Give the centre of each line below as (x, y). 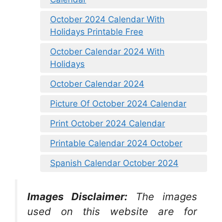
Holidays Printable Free (97, 32)
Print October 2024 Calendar (108, 124)
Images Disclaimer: (77, 197)
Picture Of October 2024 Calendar (118, 104)
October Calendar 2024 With (107, 52)
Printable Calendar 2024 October (116, 143)
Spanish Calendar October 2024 (114, 163)
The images (166, 197)
